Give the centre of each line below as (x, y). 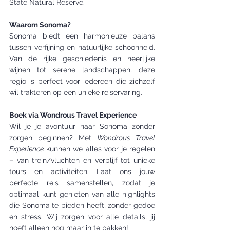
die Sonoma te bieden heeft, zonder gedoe (82, 205)
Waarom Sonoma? (40, 24)
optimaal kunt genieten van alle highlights (82, 194)
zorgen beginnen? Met (53, 137)
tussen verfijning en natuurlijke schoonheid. (82, 47)
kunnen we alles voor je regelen (99, 149)
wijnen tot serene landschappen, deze (82, 70)
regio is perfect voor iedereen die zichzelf (82, 81)
